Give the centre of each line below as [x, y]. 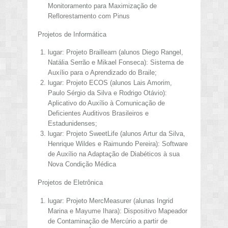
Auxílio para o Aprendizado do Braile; [102, 73]
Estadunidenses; [72, 124]
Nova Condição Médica [82, 164]
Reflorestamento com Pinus [89, 16]
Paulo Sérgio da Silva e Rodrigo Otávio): [107, 93]
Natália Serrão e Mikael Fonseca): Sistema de [116, 63]
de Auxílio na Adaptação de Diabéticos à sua [113, 154]
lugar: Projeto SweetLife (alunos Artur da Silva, [116, 134]
